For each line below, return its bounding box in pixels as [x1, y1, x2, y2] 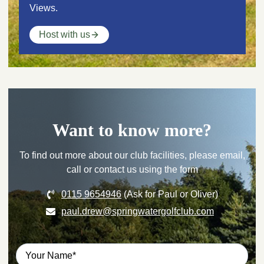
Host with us [38, 29, 90, 40]
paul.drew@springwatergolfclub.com [61, 206, 214, 217]
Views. [29, 2, 58, 13]
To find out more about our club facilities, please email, [19, 150, 245, 161]
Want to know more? [52, 120, 212, 140]
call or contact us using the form [66, 164, 198, 175]
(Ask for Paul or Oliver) [121, 189, 218, 200]
